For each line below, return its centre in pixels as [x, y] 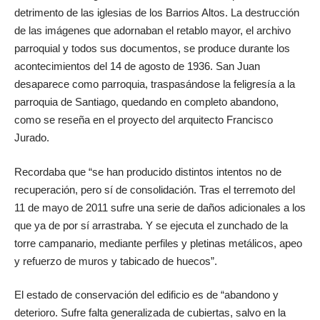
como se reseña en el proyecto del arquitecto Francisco [144, 120]
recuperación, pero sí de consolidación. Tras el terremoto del [155, 189]
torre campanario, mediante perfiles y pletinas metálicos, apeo [158, 243]
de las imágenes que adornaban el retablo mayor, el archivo [152, 31]
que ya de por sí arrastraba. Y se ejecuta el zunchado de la [151, 225]
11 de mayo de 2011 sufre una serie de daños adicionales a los [160, 207]
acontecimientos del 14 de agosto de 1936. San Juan [137, 66]
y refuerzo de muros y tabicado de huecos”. [116, 261]
